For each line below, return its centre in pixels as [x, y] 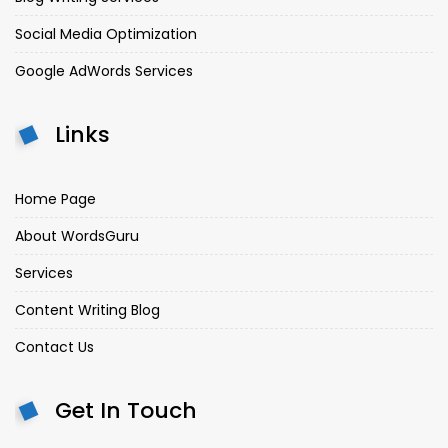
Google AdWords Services [104, 71]
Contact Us [54, 347]
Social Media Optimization [106, 34]
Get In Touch [126, 411]
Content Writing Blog [87, 310]
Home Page [55, 199]
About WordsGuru [77, 236]
